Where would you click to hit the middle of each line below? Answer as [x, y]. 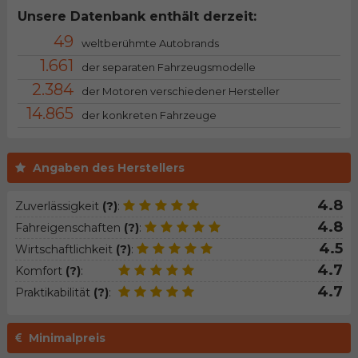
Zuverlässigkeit [58, 206]
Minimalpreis [67, 338]
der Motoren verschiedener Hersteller [180, 91]
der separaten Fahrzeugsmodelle [168, 68]
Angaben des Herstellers [108, 167]
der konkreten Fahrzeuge [149, 115]
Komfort [40, 271]
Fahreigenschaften [69, 227]
